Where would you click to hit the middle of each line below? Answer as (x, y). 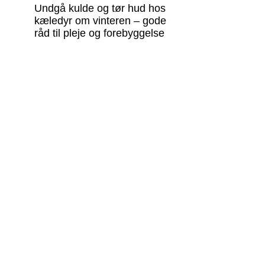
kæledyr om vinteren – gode (101, 21)
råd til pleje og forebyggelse (100, 33)
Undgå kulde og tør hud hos (100, 8)
